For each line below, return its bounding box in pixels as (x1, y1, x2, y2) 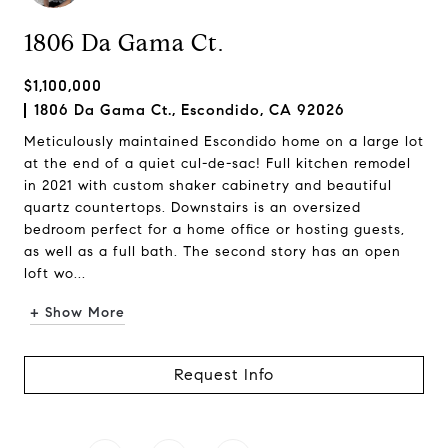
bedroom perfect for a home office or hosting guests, (24, 221, 405, 238)
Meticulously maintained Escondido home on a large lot (24, 133, 424, 150)
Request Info (174, 365, 274, 384)
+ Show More (30, 304, 125, 321)
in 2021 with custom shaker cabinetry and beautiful (24, 177, 392, 194)
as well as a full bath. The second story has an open (24, 243, 401, 260)
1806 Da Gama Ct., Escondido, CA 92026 (34, 101, 345, 119)
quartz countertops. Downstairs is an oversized (24, 199, 361, 216)
